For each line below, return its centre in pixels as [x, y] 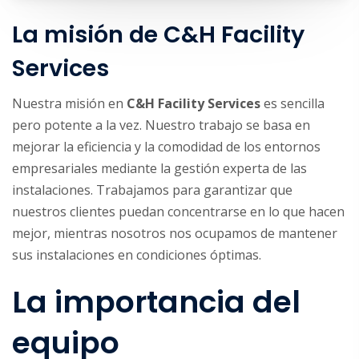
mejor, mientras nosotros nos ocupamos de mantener [175, 233]
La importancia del [156, 302]
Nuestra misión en [69, 103]
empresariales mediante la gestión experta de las [159, 168]
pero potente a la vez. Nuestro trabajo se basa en [161, 125]
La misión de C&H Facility [158, 34]
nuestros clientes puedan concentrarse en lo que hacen [178, 211]
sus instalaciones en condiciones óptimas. [137, 254]
